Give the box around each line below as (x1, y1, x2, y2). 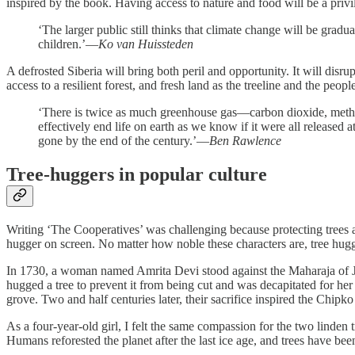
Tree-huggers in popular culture (6, 164, 267, 185)
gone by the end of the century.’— (38, 134, 209, 148)
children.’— (38, 37, 98, 52)
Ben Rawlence (209, 134, 281, 148)
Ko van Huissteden (98, 37, 193, 52)
